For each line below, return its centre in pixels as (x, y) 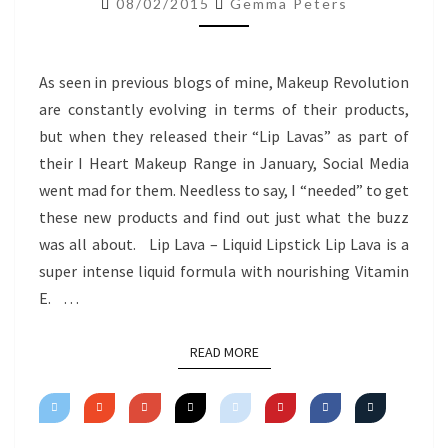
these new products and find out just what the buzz (224, 217)
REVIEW (256, 26)
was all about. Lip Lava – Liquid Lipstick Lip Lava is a (224, 244)
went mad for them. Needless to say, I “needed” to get (224, 190)
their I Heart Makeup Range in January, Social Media (224, 163)
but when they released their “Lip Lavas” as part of (224, 136)
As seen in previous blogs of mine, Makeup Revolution (224, 82)
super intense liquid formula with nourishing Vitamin (224, 271)
